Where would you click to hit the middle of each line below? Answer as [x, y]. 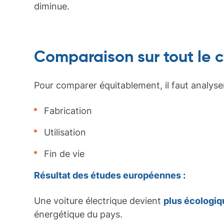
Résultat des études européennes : [110, 175]
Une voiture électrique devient [99, 201]
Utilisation [65, 132]
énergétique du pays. [78, 214]
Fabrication [68, 111]
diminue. [52, 6]
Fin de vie [64, 154]
